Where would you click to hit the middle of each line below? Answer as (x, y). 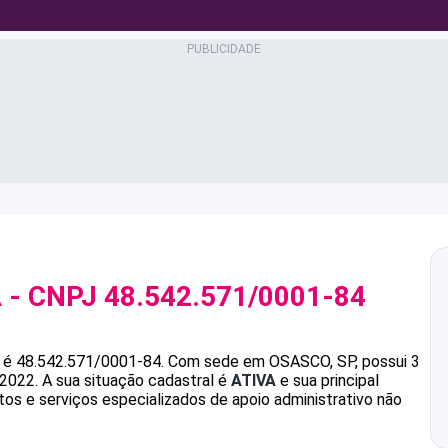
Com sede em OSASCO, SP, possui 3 (294, 361)
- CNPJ (53, 296)
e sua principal (327, 380)
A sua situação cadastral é (134, 380)
